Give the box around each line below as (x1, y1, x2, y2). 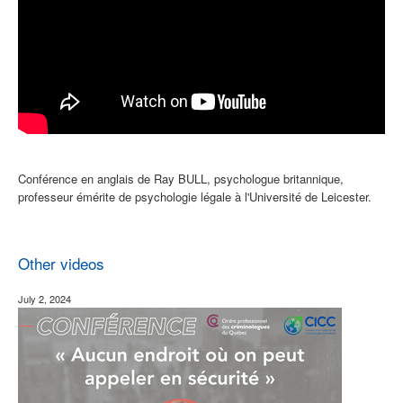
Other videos (18, 251, 104, 274)
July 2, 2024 (18, 291, 71, 306)
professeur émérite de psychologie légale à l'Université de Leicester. (18, 187, 375, 205)
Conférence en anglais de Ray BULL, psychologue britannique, (18, 169, 344, 187)
